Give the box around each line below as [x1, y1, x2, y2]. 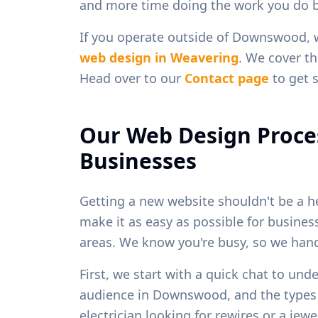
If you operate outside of [79, 28, 232, 45]
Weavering [170, 48, 238, 66]
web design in [79, 48, 170, 66]
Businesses [79, 146, 197, 175]
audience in [79, 285, 153, 303]
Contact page [185, 69, 269, 87]
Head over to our [79, 69, 185, 87]
